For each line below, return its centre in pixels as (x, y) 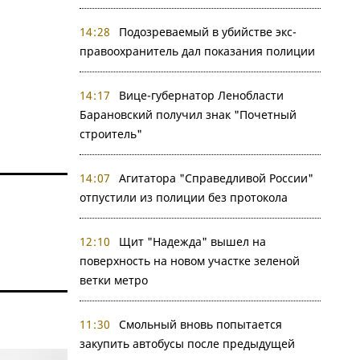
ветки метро (113, 280)
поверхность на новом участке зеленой (189, 261)
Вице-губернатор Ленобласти (201, 95)
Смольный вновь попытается (200, 324)
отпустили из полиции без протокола (183, 197)
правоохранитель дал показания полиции (197, 51)
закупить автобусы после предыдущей (187, 344)
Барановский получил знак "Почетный (188, 115)
